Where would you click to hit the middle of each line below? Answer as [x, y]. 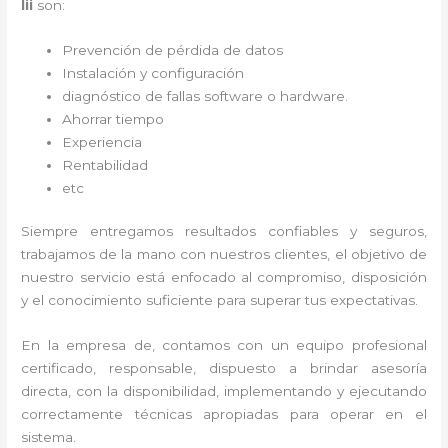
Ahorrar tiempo [115, 118]
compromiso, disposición [342, 277]
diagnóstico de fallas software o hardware [204, 95]
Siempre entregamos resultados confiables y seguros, [224, 231]
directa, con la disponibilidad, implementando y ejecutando [224, 391]
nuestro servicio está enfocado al [139, 277]
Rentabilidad [107, 164]
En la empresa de [86, 345]
